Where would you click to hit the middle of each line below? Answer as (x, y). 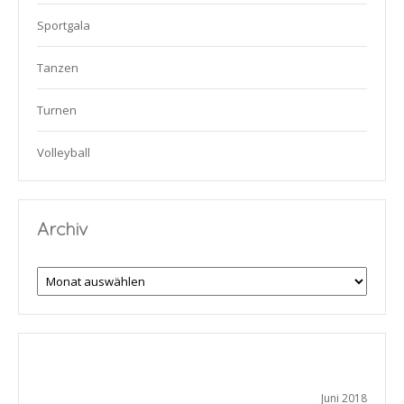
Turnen (57, 110)
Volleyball (64, 153)
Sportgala (64, 26)
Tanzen (58, 68)
